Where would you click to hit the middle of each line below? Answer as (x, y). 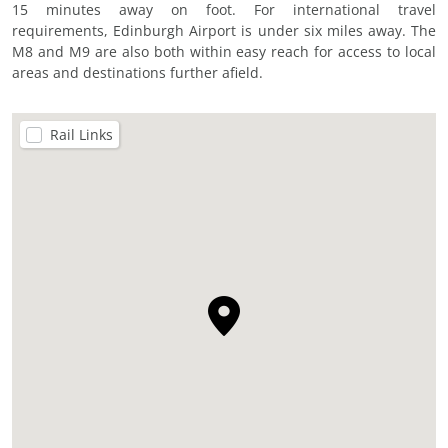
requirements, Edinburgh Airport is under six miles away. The (224, 31)
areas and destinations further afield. (137, 73)
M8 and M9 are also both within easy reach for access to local (224, 52)
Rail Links (81, 135)
